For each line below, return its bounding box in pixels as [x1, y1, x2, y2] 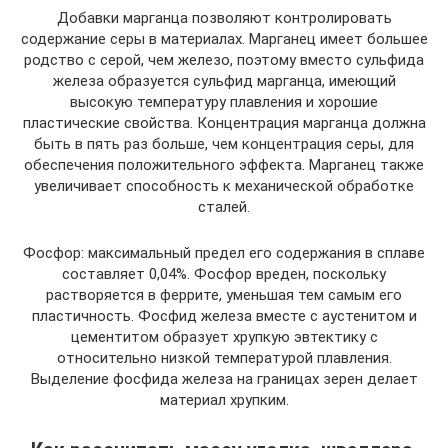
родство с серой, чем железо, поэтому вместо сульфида [24, 51, 424, 69]
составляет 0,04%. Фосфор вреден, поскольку [62, 265, 386, 283]
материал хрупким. [159, 391, 289, 409]
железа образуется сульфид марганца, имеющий [52, 72, 396, 90]
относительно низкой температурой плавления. [56, 349, 392, 367]
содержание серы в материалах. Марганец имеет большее [20, 30, 428, 48]
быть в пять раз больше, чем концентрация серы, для [34, 135, 414, 153]
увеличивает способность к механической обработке [34, 177, 414, 195]
